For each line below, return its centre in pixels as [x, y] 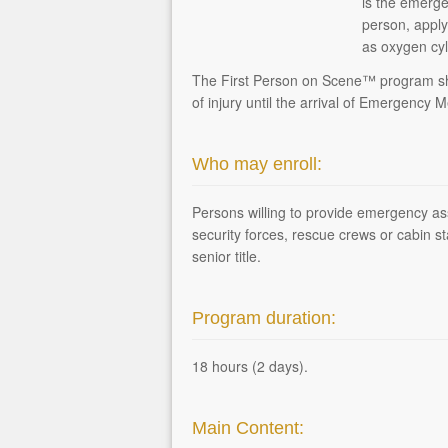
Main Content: [248, 428]
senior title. [226, 256]
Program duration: [264, 318]
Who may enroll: [257, 164]
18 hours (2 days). [250, 366]
